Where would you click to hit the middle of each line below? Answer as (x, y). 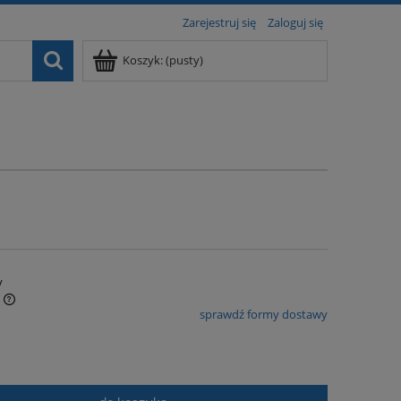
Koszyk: (143, 60)
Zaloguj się (295, 22)
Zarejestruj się (219, 22)
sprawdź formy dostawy (263, 315)
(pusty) (184, 60)
